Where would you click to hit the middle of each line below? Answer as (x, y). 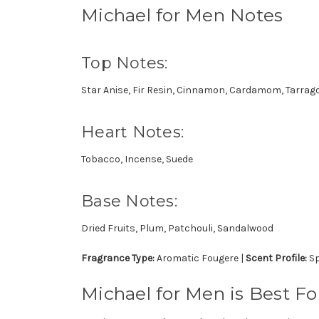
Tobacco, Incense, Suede (137, 159)
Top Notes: (125, 63)
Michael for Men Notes (182, 15)
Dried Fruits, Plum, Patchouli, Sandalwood (177, 228)
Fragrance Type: (118, 258)
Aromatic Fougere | (200, 258)
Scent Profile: (276, 258)
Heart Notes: (132, 132)
